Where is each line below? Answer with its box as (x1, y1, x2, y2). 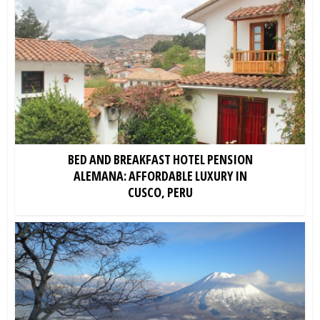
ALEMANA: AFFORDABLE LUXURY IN (73, 166, 247, 184)
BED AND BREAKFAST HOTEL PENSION (67, 150, 253, 168)
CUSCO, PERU (127, 183, 193, 201)
